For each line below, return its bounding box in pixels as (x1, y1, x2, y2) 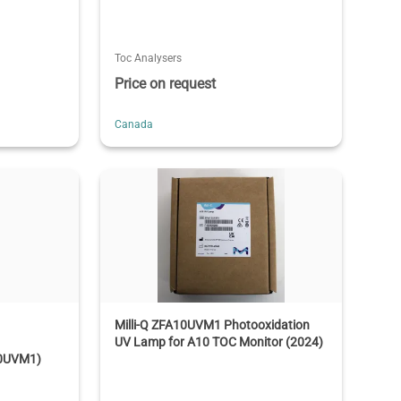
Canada (114, 117, 153, 131)
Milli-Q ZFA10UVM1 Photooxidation (114, 317, 310, 332)
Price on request (114, 74, 216, 92)
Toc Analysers (114, 51, 182, 64)
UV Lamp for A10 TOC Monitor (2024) (114, 334, 323, 349)
